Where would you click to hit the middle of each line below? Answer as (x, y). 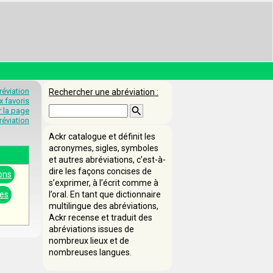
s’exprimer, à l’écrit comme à (104, 183)
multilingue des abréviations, (104, 206)
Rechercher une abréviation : (104, 92)
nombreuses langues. (90, 252)
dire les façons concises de (100, 171)
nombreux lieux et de (89, 241)
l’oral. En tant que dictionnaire (105, 194)
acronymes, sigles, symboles (104, 148)
